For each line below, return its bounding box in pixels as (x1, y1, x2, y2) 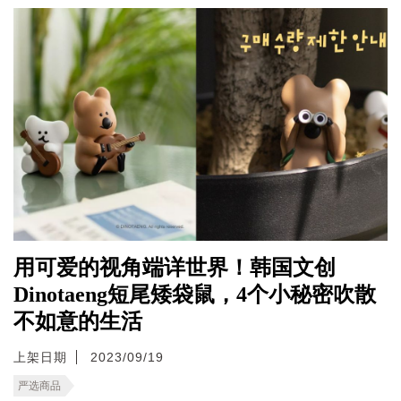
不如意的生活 (13, 309, 142, 333)
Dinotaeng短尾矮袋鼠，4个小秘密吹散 (13, 282, 376, 306)
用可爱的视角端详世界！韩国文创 (13, 255, 336, 279)
